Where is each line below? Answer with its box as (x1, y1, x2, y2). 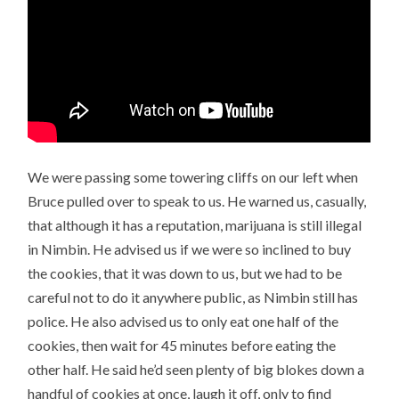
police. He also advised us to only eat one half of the (28, 313, 339, 330)
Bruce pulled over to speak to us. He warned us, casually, (28, 192, 367, 210)
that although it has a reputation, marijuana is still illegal (28, 216, 362, 234)
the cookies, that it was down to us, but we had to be (28, 265, 343, 282)
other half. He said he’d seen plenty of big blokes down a (28, 361, 365, 379)
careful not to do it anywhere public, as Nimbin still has (28, 289, 359, 306)
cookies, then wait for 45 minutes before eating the (28, 337, 337, 354)
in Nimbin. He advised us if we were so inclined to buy (28, 240, 352, 258)
